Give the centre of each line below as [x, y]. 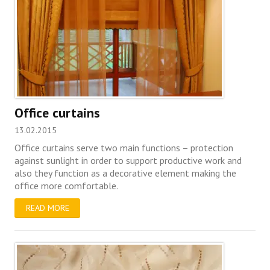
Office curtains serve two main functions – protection [124, 147]
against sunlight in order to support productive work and [128, 160]
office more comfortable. [67, 185]
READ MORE [47, 208]
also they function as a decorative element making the [126, 173]
